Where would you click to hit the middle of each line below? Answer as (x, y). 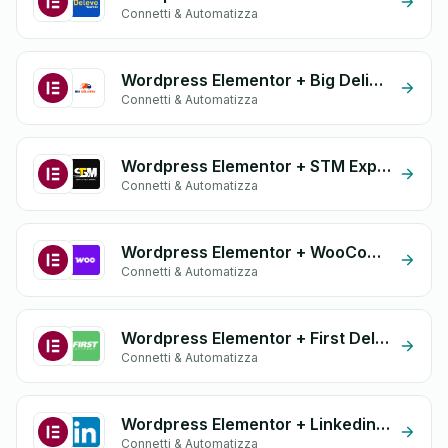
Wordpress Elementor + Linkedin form (383, 424)
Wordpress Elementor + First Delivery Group (382, 338)
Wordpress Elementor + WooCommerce (374, 252)
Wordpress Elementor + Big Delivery (376, 80)
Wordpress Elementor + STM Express (384, 166)
